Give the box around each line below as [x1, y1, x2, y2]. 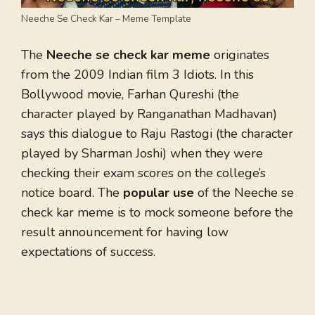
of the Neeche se [194, 184, 294, 201]
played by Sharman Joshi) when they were [21, 144, 263, 162]
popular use [123, 184, 194, 201]
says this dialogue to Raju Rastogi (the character [21, 124, 293, 142]
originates [210, 46, 269, 63]
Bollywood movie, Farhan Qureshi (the [21, 85, 239, 103]
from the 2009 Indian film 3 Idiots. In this [21, 65, 254, 83]
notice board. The [21, 184, 123, 201]
